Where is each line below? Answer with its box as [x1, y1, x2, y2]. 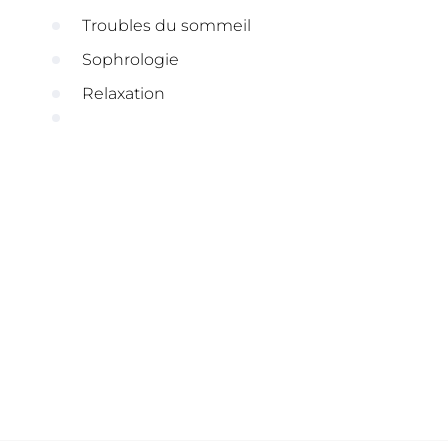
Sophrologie [82, 50, 179, 69]
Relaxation [82, 84, 165, 103]
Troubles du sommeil [82, 16, 251, 35]
